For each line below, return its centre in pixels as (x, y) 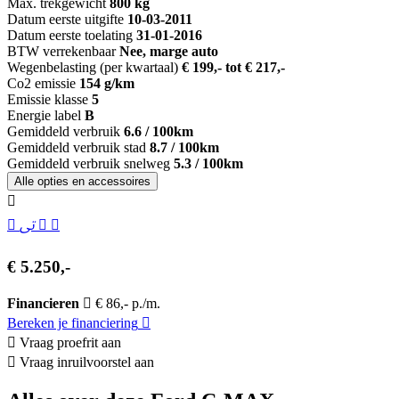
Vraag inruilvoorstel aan (87, 362)
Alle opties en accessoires (119, 181)
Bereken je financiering (73, 323)
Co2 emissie (41, 83)
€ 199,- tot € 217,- (233, 67)
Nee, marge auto (169, 51)
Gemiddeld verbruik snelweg (89, 163)
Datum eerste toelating (70, 35)
